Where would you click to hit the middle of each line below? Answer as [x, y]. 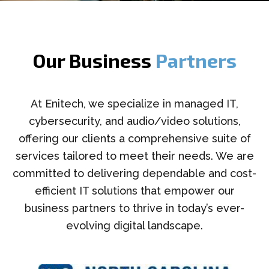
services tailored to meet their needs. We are [134, 156]
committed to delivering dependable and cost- [134, 174]
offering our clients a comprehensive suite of [134, 139]
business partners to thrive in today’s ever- [134, 208]
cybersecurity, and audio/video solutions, [134, 121]
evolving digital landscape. [134, 226]
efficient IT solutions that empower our [134, 191]
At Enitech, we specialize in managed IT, [134, 104]
